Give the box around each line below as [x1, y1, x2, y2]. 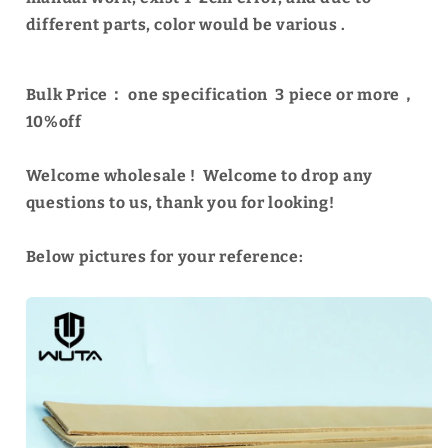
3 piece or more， [275, 84, 417, 104]
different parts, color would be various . [25, 15, 346, 34]
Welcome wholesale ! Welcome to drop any [25, 165, 373, 185]
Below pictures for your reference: [25, 246, 304, 266]
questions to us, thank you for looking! [25, 192, 335, 212]
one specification [128, 84, 272, 104]
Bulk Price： [25, 84, 125, 104]
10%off [25, 111, 82, 131]
